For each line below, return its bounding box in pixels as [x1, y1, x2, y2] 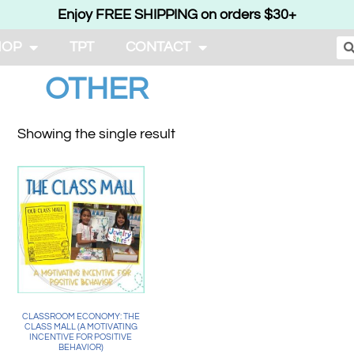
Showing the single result [17, 126, 175, 141]
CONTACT [126, 40, 190, 55]
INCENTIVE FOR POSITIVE [29, 333, 133, 342]
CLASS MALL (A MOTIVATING [24, 322, 137, 332]
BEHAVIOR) [58, 343, 104, 352]
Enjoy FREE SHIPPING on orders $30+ [58, 7, 296, 22]
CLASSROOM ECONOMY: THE [21, 312, 140, 322]
